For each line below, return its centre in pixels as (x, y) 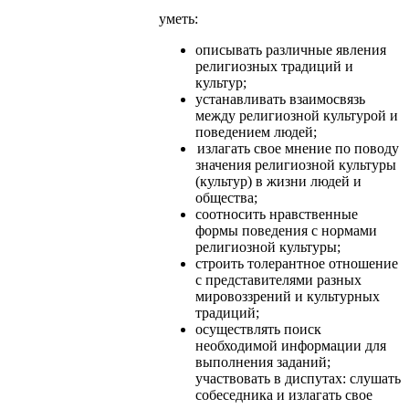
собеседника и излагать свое (284, 394)
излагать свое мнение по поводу (298, 148)
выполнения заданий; (263, 362)
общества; (226, 197)
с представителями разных (278, 279)
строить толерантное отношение (297, 263)
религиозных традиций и (274, 66)
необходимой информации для (291, 345)
